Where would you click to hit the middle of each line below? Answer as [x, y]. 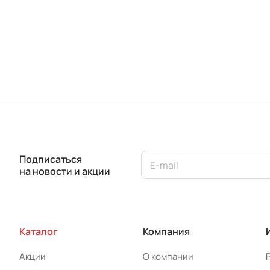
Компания [166, 231]
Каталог [39, 231]
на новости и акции [65, 171]
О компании [168, 256]
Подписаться [51, 159]
